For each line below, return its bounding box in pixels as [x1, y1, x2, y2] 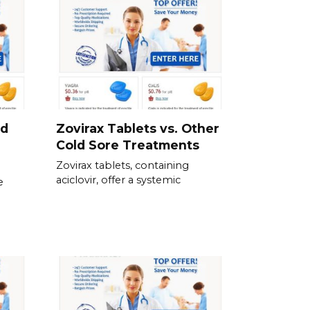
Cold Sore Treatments [56, 137, 199, 152]
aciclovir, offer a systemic [56, 173, 181, 186]
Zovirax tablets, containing [56, 158, 189, 172]
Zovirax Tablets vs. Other [56, 120, 219, 136]
